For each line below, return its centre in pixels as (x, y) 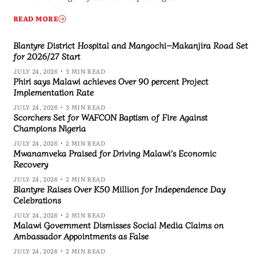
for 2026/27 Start (47, 56)
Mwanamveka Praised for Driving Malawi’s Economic (115, 153)
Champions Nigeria (49, 128)
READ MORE (36, 19)
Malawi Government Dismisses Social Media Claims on (118, 225)
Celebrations (37, 200)
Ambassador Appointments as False (81, 236)
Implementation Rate (53, 92)
